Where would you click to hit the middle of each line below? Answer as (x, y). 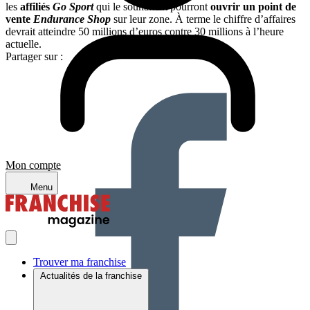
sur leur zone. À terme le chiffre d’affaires (203, 19)
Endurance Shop (72, 19)
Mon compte (33, 165)
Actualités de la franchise (91, 276)
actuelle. (24, 44)
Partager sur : (34, 56)
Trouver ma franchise (80, 262)
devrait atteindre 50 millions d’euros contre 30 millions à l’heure (145, 31)
